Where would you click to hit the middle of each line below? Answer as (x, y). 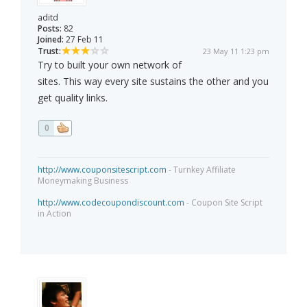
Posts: (50, 29)
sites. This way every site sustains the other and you (153, 82)
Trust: (49, 51)
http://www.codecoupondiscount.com (111, 203)
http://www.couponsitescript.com (102, 170)
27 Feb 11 (84, 40)
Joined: (51, 40)
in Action (54, 214)
